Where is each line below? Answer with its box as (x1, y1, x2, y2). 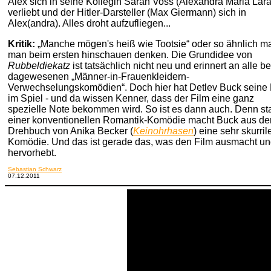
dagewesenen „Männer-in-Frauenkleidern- (8, 71, 189, 82)
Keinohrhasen (133, 126, 194, 136)
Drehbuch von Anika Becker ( (8, 126, 133, 136)
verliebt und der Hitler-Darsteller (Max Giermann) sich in (8, 7, 246, 18)
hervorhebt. (8, 148, 56, 158)
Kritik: (8, 39, 35, 49)
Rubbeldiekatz (8, 60, 70, 71)
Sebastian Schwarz (8, 166, 62, 172)
